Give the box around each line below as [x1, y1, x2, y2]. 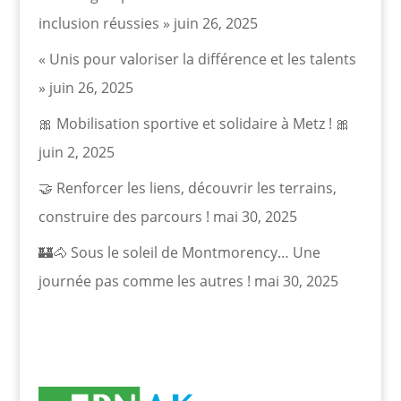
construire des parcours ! [38, 206, 209, 226]
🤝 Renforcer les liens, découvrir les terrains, [38, 177, 337, 198]
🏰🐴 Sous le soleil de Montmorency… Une [38, 242, 320, 262]
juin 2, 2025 [38, 141, 115, 162]
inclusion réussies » [38, 13, 170, 33]
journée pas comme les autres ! [38, 270, 251, 291]
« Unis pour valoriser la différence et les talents [38, 48, 356, 69]
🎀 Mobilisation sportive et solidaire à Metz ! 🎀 [38, 113, 350, 133]
